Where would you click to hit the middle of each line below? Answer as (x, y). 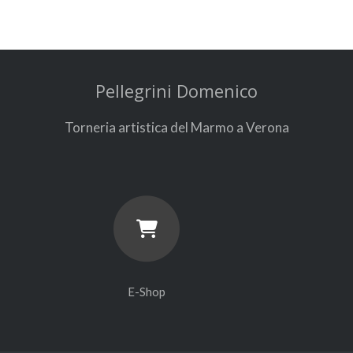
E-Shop (147, 291)
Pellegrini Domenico (176, 91)
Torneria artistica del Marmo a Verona (176, 127)
